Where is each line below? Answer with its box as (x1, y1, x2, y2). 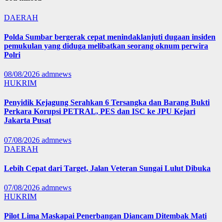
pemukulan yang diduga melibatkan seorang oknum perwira (4, 41, 208, 50)
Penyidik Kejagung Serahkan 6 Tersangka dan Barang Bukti (4, 98, 210, 107)
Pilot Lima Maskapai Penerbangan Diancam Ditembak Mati (4, 212, 207, 221)
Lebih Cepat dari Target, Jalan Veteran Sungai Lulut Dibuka (4, 164, 211, 172)
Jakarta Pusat (4, 116, 51, 125)
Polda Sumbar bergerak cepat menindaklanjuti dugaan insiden (4, 32, 216, 41)
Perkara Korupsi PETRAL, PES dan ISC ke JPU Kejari (4, 107, 195, 116)
